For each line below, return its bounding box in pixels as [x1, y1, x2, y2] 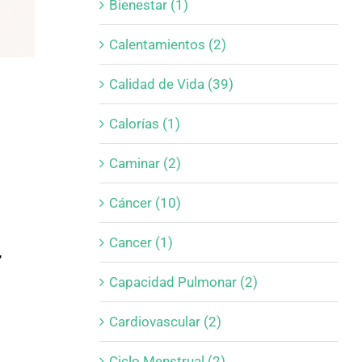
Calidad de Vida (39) [108, 75, 234, 92]
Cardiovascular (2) [108, 313, 221, 330]
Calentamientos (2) [108, 36, 226, 53]
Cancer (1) [108, 234, 173, 250]
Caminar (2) [108, 154, 181, 171]
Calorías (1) [108, 115, 180, 132]
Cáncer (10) [108, 194, 181, 211]
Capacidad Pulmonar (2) [108, 273, 258, 290]
